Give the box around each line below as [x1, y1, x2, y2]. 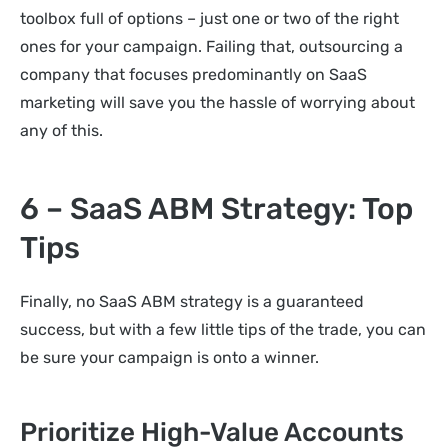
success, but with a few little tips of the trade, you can [20, 319, 426, 339]
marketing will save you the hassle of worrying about [20, 93, 415, 113]
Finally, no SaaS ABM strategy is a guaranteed [20, 291, 364, 311]
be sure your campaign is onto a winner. [20, 347, 319, 367]
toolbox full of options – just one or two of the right [20, 9, 399, 29]
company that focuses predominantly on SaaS [20, 65, 367, 85]
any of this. [20, 121, 103, 141]
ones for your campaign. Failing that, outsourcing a [20, 37, 403, 57]
